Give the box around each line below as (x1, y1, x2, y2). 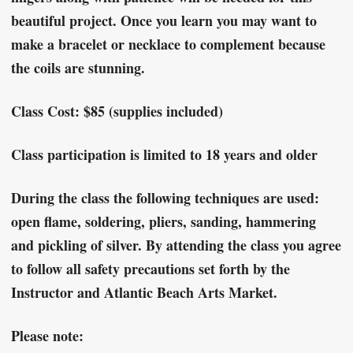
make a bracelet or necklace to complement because (11, 34, 325, 55)
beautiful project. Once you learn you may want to (11, 10, 317, 32)
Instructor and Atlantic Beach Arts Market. (11, 282, 277, 303)
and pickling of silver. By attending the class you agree (11, 235, 341, 256)
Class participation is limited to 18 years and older (11, 144, 318, 165)
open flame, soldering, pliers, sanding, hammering (11, 211, 316, 232)
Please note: (11, 325, 84, 347)
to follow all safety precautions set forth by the (11, 258, 290, 280)
